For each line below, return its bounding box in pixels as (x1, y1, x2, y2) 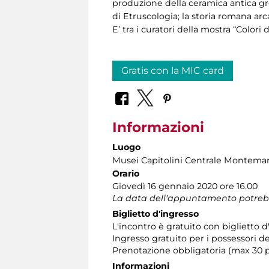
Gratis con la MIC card (121, 65, 224, 77)
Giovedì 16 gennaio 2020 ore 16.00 (112, 180, 258, 192)
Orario (112, 168, 139, 179)
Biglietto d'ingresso (112, 208, 199, 219)
